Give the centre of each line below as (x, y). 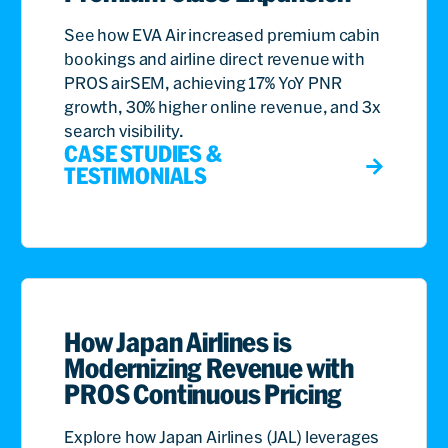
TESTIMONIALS (136, 175)
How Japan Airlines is (178, 341)
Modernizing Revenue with (209, 367)
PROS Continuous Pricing (203, 393)
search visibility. (124, 130)
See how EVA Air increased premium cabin (222, 34)
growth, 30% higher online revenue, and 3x (222, 106)
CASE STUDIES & (143, 153)
